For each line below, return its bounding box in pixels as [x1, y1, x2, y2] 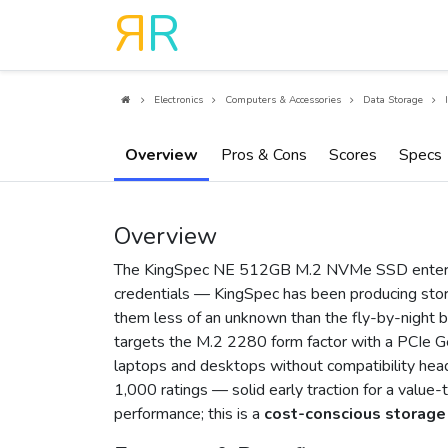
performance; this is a [114, 403, 264, 426]
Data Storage [363, 93, 423, 107]
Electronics [154, 93, 203, 107]
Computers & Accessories [225, 93, 341, 107]
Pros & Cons [220, 144, 307, 167]
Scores [328, 144, 377, 167]
